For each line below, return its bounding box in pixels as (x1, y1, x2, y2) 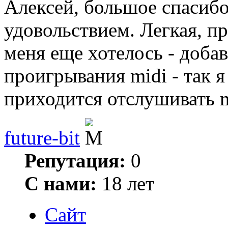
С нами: (24, 173, 97, 194)
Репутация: (24, 150, 126, 172)
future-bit (4, 127, 80, 149)
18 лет (97, 173, 154, 194)
